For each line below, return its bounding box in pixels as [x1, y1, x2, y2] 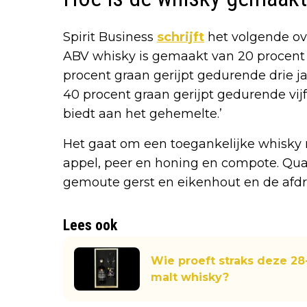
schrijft [157, 29, 204, 45]
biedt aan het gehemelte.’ [63, 106, 222, 121]
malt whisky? [151, 270, 229, 284]
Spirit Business [63, 29, 157, 45]
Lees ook [63, 216, 117, 234]
